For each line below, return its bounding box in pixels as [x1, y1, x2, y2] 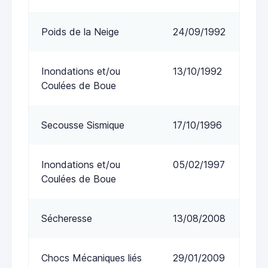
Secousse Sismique [41, 119, 124, 132]
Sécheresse [41, 212, 92, 225]
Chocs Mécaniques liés [41, 252, 142, 264]
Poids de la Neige [41, 26, 119, 38]
